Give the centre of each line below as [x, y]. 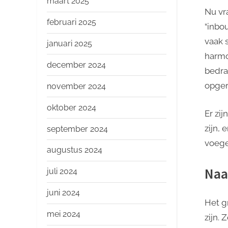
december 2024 [76, 65]
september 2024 [77, 129]
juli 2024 [62, 172]
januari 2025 [69, 43]
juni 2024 [63, 193]
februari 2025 [72, 22]
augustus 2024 [75, 150]
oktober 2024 [72, 107]
